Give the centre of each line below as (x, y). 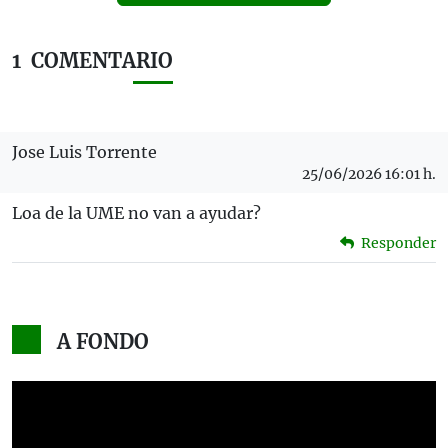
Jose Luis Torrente (84, 151)
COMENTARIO (102, 60)
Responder (397, 242)
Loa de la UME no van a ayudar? (136, 212)
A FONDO (102, 341)
